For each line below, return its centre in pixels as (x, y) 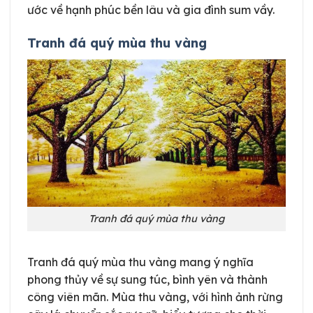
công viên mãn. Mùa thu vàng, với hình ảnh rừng (155, 297)
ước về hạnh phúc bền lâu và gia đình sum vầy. (151, 9)
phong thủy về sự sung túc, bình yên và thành (147, 279)
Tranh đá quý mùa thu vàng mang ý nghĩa (140, 262)
